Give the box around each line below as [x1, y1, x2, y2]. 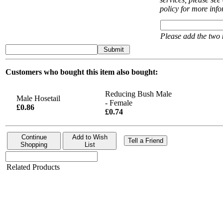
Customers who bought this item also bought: [5, 67, 158, 76]
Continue [21, 133, 47, 141]
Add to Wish [72, 133, 108, 141]
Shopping [20, 140, 47, 148]
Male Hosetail [16, 94, 60, 103]
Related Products [6, 162, 60, 171]
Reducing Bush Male [105, 89, 172, 98]
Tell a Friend [127, 136, 163, 144]
